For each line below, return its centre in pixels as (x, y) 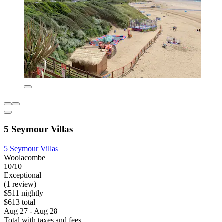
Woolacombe (25, 157)
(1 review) (20, 184)
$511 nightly (24, 193)
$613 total (20, 202)
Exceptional (23, 175)
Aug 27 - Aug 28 (31, 211)
